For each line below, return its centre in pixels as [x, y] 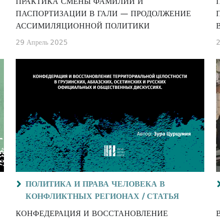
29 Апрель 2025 [42, 42]
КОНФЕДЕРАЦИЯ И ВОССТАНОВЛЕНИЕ [92, 213]
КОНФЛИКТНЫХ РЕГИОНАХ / [85, 196]
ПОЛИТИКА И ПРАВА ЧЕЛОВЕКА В [95, 184]
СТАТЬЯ [163, 196]
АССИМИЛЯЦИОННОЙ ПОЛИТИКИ [83, 26]
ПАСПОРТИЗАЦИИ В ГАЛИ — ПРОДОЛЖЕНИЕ [73, 14]
